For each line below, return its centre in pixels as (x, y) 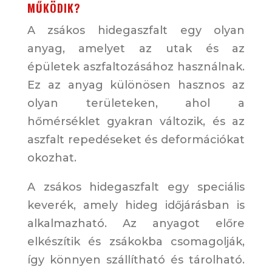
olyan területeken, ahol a (136, 104)
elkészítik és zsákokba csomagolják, (136, 242)
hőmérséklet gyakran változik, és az (136, 122)
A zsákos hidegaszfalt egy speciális (136, 187)
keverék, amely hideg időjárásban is (136, 206)
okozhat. (52, 158)
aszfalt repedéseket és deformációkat (136, 140)
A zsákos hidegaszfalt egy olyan (136, 31)
